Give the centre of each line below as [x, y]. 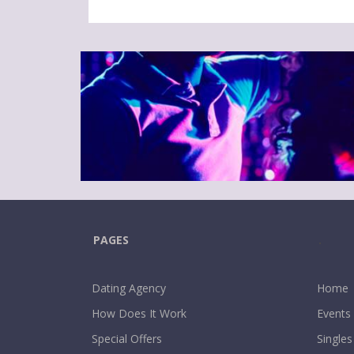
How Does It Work [139, 313]
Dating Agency [129, 288]
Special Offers [127, 338]
